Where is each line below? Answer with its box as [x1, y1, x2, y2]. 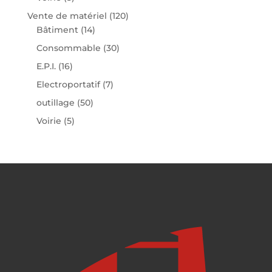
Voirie [36, 115, 61, 127]
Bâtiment [36, 24, 78, 36]
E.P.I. [36, 61, 56, 72]
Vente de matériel [27, 10, 107, 22]
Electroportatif [36, 79, 100, 90]
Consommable [36, 42, 101, 54]
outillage [36, 97, 75, 109]
